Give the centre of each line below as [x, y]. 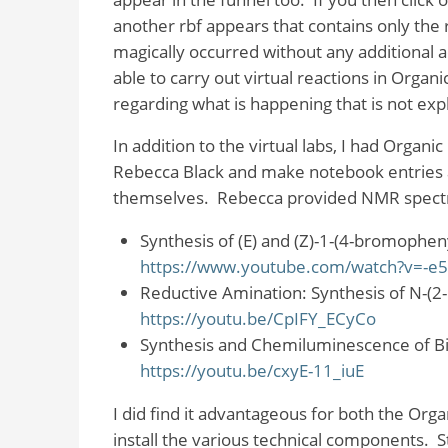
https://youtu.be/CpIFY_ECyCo [257, 319]
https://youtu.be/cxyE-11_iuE [251, 371]
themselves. [160, 198]
